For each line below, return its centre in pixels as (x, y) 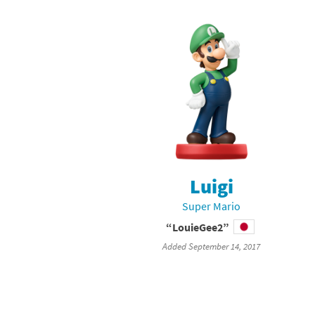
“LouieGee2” (198, 227)
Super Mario (212, 206)
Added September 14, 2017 (212, 246)
